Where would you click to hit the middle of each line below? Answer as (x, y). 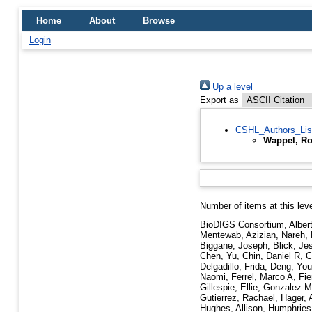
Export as (219, 100)
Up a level (231, 87)
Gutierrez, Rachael (237, 298)
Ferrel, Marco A (262, 277)
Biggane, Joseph (234, 246)
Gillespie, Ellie (229, 288)
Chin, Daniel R (271, 256)
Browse (159, 21)
